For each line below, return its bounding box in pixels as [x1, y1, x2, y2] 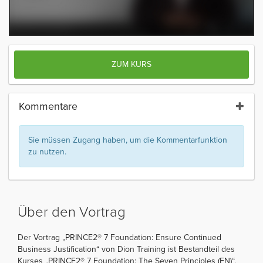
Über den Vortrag [18, 203, 126, 221]
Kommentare [19, 99, 77, 113]
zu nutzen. [28, 146, 66, 157]
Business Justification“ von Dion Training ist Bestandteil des [18, 244, 235, 254]
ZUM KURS [112, 59, 151, 69]
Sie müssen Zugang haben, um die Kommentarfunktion [28, 134, 227, 145]
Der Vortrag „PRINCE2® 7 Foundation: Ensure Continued [18, 232, 221, 242]
